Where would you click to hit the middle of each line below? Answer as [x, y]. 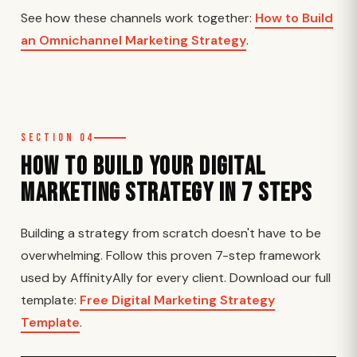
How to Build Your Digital [143, 167]
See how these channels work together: [138, 18]
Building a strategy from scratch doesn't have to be [171, 233]
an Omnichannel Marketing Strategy [133, 40]
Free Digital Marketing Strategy [177, 300]
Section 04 [57, 138]
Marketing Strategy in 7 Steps [167, 193]
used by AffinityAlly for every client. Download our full [176, 278]
